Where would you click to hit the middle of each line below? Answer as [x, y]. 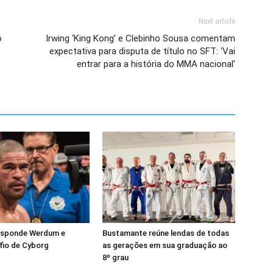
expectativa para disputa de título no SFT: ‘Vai [142, 51]
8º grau [115, 257]
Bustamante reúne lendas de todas [166, 233]
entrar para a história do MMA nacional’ [156, 64]
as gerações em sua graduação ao [165, 245]
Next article [217, 21]
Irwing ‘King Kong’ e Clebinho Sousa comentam [140, 38]
